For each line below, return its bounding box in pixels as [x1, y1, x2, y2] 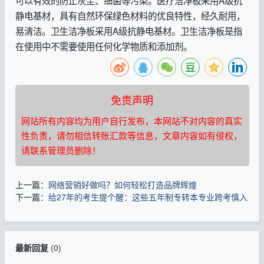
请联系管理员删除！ [21, 143, 101, 156]
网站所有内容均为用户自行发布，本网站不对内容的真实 [21, 114, 242, 127]
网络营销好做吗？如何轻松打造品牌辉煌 [48, 178, 197, 190]
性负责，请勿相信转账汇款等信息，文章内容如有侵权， [21, 128, 242, 141]
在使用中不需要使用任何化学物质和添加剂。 [15, 39, 192, 52]
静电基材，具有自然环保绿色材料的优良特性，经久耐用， [15, 8, 245, 22]
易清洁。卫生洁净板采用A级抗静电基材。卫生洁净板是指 [15, 24, 242, 37]
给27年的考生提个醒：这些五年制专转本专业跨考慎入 [48, 190, 247, 203]
